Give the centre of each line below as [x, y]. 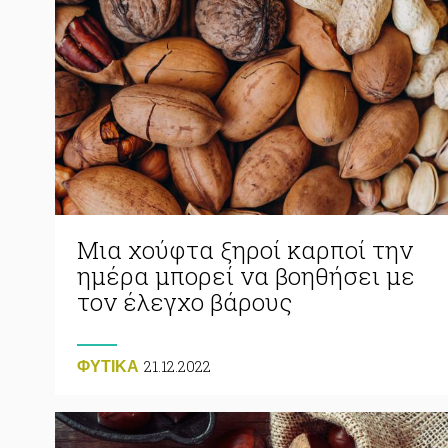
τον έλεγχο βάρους [184, 301]
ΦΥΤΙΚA [108, 366]
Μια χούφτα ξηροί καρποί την [245, 249]
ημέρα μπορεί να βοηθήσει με [246, 275]
